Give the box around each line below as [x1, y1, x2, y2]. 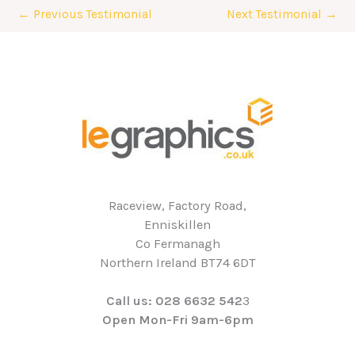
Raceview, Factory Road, [109, 198, 246, 214]
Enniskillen [144, 217, 211, 233]
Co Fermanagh [135, 236, 220, 252]
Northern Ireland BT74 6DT [99, 255, 256, 271]
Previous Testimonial [30, 7, 152, 22]
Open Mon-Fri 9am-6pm [101, 312, 254, 328]
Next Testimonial [227, 7, 325, 22]
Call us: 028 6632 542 [105, 293, 242, 309]
